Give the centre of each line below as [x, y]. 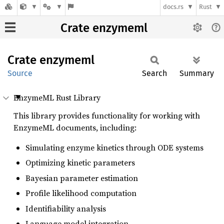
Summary [197, 73]
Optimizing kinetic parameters [80, 163]
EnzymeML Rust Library [57, 97]
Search [154, 73]
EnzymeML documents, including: [75, 127]
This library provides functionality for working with [107, 115]
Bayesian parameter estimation [82, 178]
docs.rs [173, 7]
